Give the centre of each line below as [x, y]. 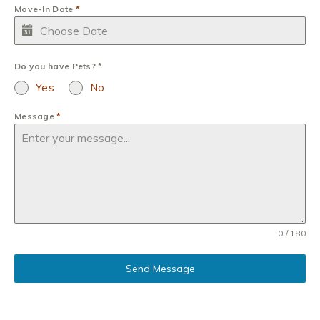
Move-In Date [45, 9]
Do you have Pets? [56, 66]
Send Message [160, 269]
